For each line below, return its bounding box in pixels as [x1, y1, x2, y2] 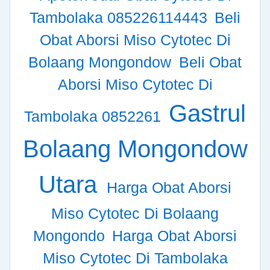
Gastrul [168, 100, 246, 127]
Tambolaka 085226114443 [29, 9, 212, 27]
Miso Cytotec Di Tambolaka [42, 250, 228, 267]
